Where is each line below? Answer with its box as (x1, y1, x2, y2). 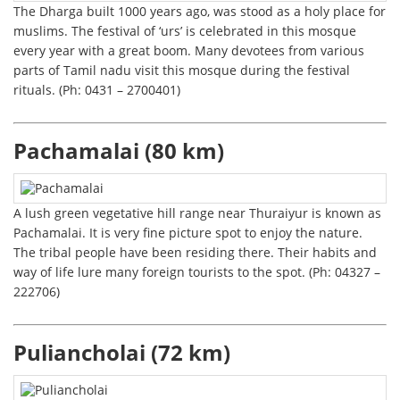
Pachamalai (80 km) (13, 137, 225, 166)
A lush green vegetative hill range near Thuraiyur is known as (13, 204, 382, 222)
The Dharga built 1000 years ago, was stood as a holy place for (13, 3, 387, 21)
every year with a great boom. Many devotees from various (13, 42, 365, 60)
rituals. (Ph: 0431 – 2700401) (13, 81, 181, 99)
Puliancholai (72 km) (13, 338, 231, 368)
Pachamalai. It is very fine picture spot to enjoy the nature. (13, 224, 363, 242)
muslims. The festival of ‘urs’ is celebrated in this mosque (13, 22, 357, 40)
